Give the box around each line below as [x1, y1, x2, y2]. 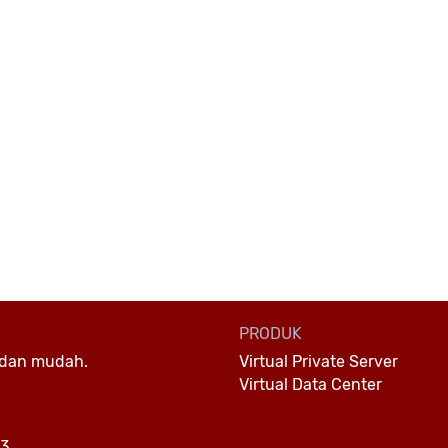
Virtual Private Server [239, 351, 398, 371]
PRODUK [239, 323, 302, 343]
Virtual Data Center [239, 374, 382, 394]
